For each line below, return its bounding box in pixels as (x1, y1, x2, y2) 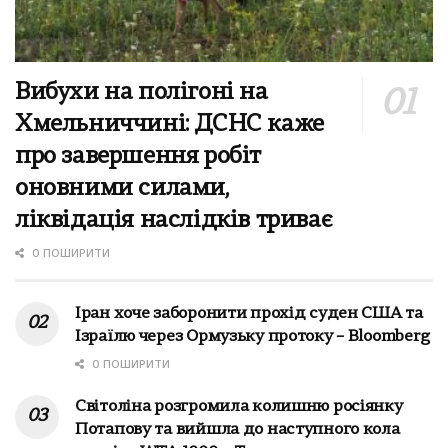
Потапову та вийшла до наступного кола (75, 421, 400, 438)
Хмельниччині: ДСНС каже (15, 112, 324, 137)
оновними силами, (15, 176, 229, 201)
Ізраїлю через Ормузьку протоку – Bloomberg (75, 328, 430, 345)
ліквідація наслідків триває (15, 208, 333, 233)
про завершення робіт (15, 144, 262, 169)
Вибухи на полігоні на (15, 80, 268, 105)
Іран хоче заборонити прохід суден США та (75, 305, 423, 322)
